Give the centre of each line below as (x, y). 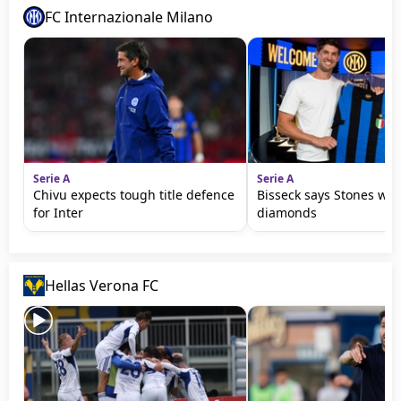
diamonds (287, 213)
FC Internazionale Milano (129, 17)
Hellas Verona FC (102, 286)
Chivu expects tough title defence (134, 195)
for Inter (58, 213)
